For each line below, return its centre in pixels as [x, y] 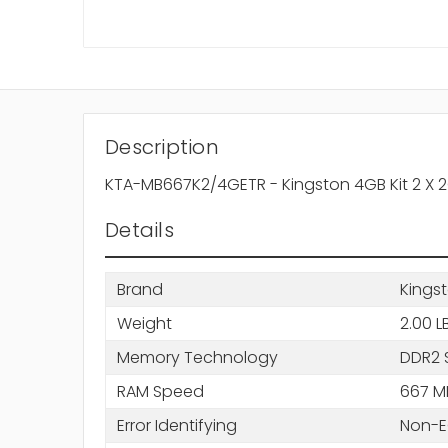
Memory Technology [197, 357]
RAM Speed [160, 391]
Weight [144, 323]
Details [139, 230]
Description [162, 147]
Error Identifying [176, 425]
